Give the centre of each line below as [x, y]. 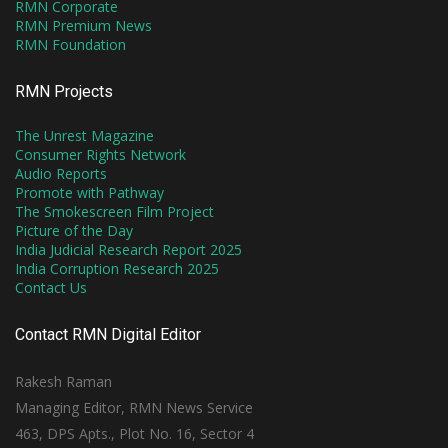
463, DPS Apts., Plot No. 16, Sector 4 [134, 433]
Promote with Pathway [89, 192]
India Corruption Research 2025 [117, 268]
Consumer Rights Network [100, 154]
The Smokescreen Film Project [114, 211]
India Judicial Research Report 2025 [128, 249]
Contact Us [51, 287]
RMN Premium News [83, 25]
